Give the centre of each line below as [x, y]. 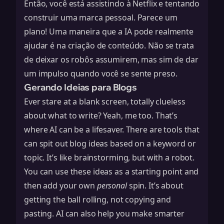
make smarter [158, 213]
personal [112, 185]
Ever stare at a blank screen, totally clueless [105, 101]
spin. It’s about [155, 185]
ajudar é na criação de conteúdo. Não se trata [109, 45]
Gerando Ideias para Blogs [80, 87]
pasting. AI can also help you [78, 213]
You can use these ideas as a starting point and [111, 171]
